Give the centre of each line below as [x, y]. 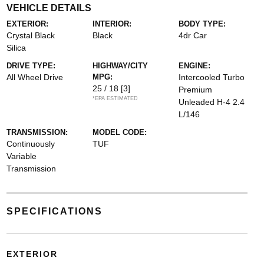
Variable [21, 156]
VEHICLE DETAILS [49, 8]
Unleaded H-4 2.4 [212, 102]
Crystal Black [30, 35]
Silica [16, 48]
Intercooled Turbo [212, 77]
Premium [196, 90]
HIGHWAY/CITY [120, 66]
